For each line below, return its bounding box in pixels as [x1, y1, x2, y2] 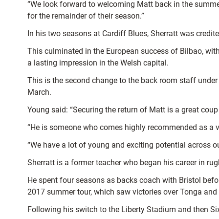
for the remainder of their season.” [27, 11, 144, 21]
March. [27, 88, 51, 97]
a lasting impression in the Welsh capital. [27, 58, 169, 68]
